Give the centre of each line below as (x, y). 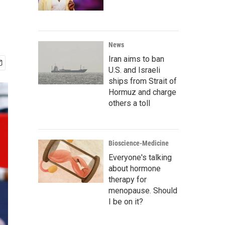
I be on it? (126, 202)
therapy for (128, 180)
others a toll (129, 103)
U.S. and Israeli (134, 70)
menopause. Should (143, 191)
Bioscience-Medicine (139, 143)
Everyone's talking (140, 157)
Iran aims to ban (136, 59)
